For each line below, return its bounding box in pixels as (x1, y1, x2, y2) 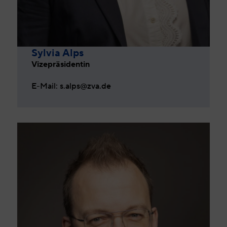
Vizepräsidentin (31, 58, 90, 70)
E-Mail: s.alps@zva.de (31, 80, 111, 92)
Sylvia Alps (31, 45, 84, 60)
